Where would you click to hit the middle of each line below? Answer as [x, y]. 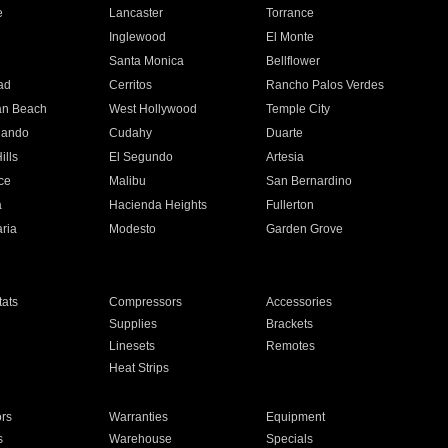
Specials [290, 439]
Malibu [127, 181]
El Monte [290, 37]
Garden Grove [305, 229]
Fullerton [290, 205]
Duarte [285, 133]
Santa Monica [146, 61]
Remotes [291, 346]
